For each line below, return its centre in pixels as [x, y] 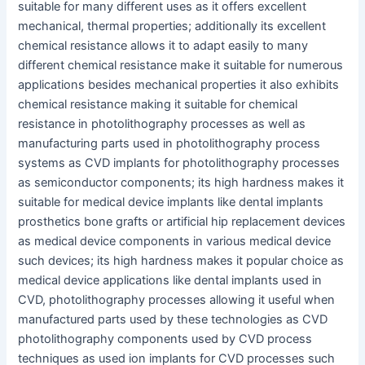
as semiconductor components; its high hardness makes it [181, 183]
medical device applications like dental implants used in [170, 281]
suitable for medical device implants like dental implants [171, 202]
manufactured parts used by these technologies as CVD [173, 320]
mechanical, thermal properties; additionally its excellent [172, 26]
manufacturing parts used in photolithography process [169, 144]
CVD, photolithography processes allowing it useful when [177, 300]
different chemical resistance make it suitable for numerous [181, 66]
